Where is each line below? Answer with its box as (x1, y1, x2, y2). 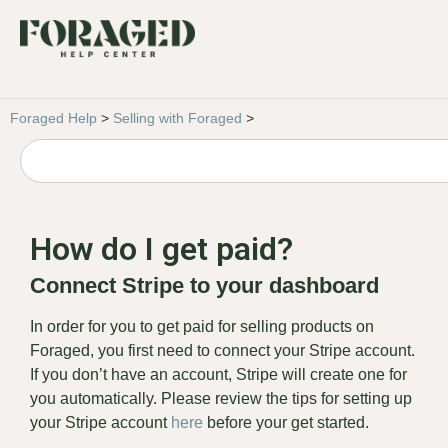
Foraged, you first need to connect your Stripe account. (30, 341, 415, 359)
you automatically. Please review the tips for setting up (30, 389, 412, 407)
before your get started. (203, 413, 377, 431)
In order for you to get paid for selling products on (30, 317, 374, 335)
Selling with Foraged (113, 110, 242, 126)
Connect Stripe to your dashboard (30, 272, 385, 298)
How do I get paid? (30, 229, 293, 268)
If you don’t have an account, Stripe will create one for (30, 365, 407, 383)
